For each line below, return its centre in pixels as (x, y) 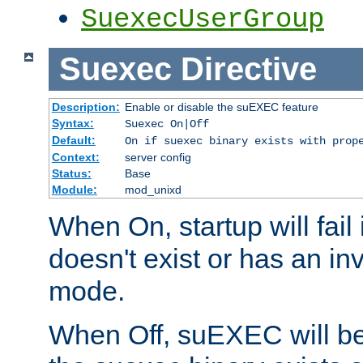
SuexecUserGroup (203, 20)
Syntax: (73, 123)
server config (158, 157)
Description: (85, 107)
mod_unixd (153, 189)
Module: (74, 189)
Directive (248, 69)
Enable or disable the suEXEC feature (221, 107)
